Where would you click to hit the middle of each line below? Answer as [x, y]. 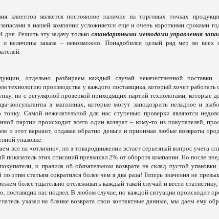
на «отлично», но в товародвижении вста [77, 148]
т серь [146, 148]
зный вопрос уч [179, 148]
